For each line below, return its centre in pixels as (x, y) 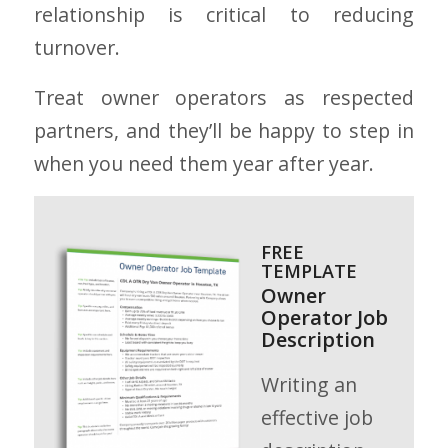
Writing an (308, 384)
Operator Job (324, 318)
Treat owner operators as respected (224, 97)
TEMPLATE (308, 271)
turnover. (76, 48)
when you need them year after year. (203, 163)
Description (317, 340)
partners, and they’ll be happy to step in (224, 130)
